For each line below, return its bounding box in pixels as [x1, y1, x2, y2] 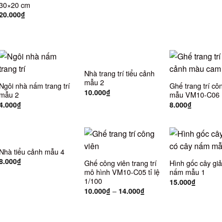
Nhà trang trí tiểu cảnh [84, 68, 155, 79]
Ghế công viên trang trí [84, 158, 157, 168]
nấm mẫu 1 [169, 166, 205, 177]
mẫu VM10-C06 [169, 89, 220, 100]
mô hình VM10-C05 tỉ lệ [84, 166, 160, 177]
